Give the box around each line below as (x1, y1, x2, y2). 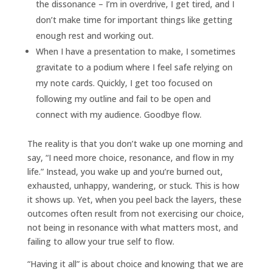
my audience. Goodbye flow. (89, 108, 202, 120)
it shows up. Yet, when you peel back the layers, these (27, 193, 242, 205)
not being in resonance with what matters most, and (27, 221, 238, 233)
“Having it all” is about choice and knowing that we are (27, 257, 243, 270)
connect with (35, 108, 87, 120)
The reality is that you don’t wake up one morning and (27, 137, 243, 149)
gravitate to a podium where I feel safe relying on (35, 61, 233, 73)
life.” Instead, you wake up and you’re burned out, (27, 165, 223, 177)
